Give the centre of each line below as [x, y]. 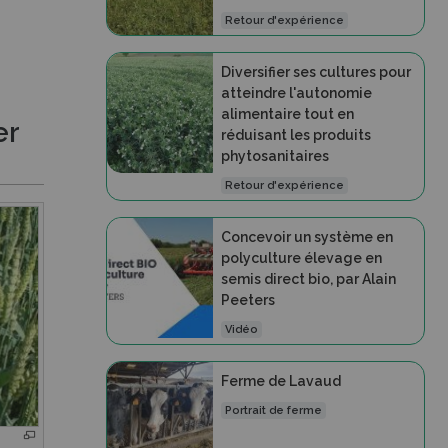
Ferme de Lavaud [280, 381]
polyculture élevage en [301, 258]
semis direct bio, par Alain [308, 279]
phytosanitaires [274, 156]
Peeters [247, 300]
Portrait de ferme [274, 410]
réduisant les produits [295, 135]
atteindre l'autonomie [296, 93]
